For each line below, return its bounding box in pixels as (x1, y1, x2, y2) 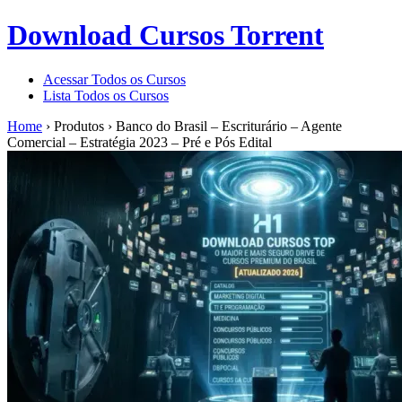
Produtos (54, 118, 104, 134)
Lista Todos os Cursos (43, 87, 169, 103)
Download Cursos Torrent (7, 19, 324, 52)
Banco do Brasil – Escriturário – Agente (116, 118, 342, 134)
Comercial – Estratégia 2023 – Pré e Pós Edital (7, 134, 272, 150)
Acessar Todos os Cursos (43, 71, 186, 87)
